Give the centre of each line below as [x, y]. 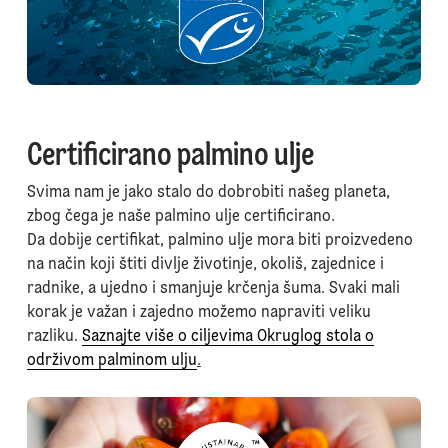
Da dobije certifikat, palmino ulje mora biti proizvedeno [219, 241]
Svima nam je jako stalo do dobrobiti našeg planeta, [208, 193]
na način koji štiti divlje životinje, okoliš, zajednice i [205, 265]
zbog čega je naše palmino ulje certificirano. [180, 217]
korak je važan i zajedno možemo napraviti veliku [198, 313]
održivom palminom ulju [111, 361]
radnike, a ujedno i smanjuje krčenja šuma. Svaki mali [213, 289]
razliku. [54, 337]
